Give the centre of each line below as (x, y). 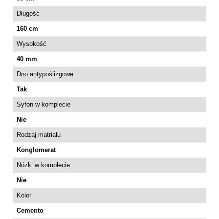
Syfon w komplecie (44, 104)
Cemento (30, 210)
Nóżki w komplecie (43, 165)
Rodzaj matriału (39, 134)
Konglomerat (36, 150)
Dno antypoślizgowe (45, 74)
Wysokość (32, 44)
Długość (28, 13)
